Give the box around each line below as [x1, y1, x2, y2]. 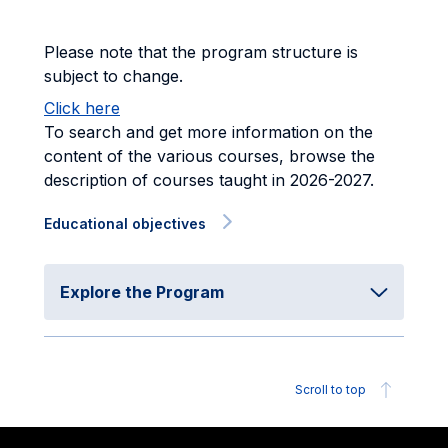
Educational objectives [44, 215, 206, 232]
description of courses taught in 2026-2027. [44, 170, 374, 190]
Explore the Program [60, 282, 224, 302]
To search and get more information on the [44, 122, 373, 142]
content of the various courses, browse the [44, 146, 375, 166]
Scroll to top [295, 382, 366, 397]
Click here [44, 98, 120, 118]
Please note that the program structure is [44, 42, 358, 62]
